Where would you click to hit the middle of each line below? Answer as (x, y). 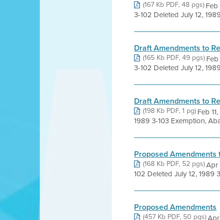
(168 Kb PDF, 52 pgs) (174, 164)
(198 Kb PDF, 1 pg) (170, 111)
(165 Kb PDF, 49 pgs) (174, 58)
